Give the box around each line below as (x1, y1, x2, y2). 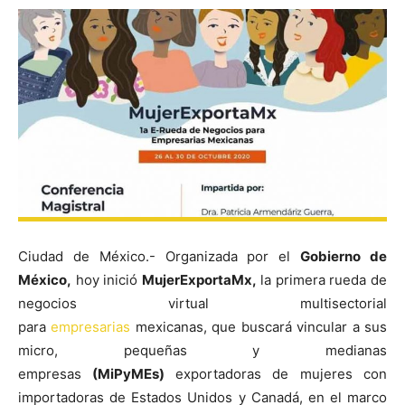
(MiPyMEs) (92, 364, 175, 382)
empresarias (51, 317, 131, 335)
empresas (18, 364, 93, 382)
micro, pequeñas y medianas (18, 341, 387, 359)
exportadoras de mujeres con (174, 364, 388, 382)
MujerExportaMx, (141, 270, 257, 288)
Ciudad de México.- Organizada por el (18, 247, 301, 265)
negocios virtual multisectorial (18, 294, 387, 312)
